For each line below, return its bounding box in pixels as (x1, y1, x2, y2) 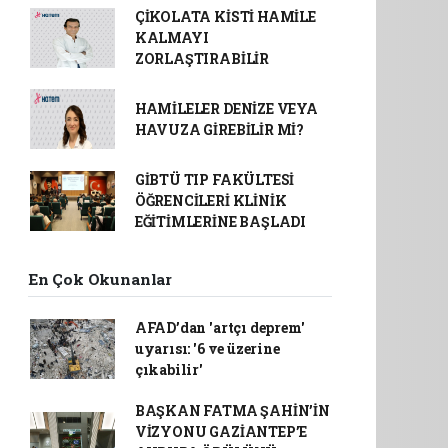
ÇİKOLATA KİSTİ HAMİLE (134, 7, 316, 26)
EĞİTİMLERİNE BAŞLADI (134, 212, 306, 231)
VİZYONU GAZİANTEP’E (134, 422, 308, 441)
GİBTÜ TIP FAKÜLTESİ (134, 170, 295, 189)
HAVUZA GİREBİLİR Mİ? (134, 120, 304, 139)
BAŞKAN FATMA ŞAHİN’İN (134, 401, 330, 420)
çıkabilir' (134, 360, 203, 379)
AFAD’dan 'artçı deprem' (134, 318, 305, 337)
